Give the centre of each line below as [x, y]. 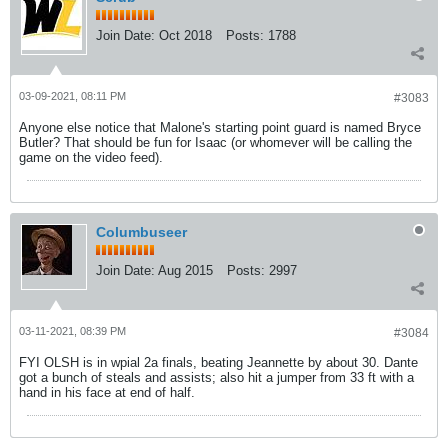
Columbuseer [141, 232]
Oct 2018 [185, 35]
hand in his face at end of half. [107, 392]
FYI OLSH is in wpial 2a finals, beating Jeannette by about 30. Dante [218, 362]
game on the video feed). [91, 157]
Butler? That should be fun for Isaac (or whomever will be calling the [215, 142]
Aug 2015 [185, 270]
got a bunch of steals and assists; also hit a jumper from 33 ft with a [216, 377]
